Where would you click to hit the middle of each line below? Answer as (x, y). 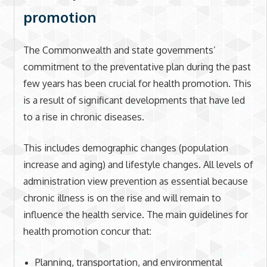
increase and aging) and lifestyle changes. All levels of (138, 165)
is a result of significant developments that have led (134, 100)
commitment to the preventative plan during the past (137, 67)
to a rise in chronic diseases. (83, 117)
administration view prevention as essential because (135, 181)
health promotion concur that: (87, 232)
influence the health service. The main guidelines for (135, 215)
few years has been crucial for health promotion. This (137, 84)
